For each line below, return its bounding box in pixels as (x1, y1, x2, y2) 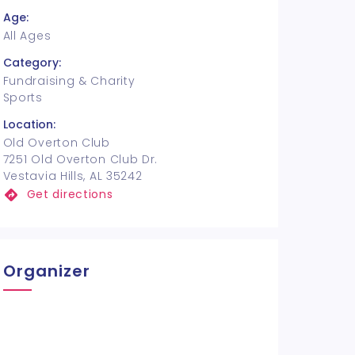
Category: (2, 55, 61, 71)
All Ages (2, 28, 52, 44)
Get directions (26, 186, 113, 202)
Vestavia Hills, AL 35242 (2, 168, 143, 184)
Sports (2, 90, 43, 105)
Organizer (2, 260, 90, 282)
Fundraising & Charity (2, 73, 136, 89)
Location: (2, 116, 55, 132)
